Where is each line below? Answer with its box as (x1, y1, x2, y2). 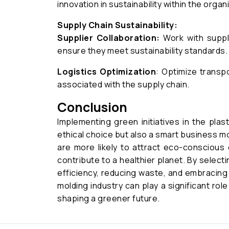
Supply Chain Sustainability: (57, 19, 177, 31)
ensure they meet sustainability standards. (57, 45, 227, 56)
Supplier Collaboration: (57, 32, 160, 43)
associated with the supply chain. (57, 79, 190, 90)
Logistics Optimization (57, 66, 156, 77)
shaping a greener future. (57, 193, 160, 204)
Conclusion (57, 98, 127, 116)
